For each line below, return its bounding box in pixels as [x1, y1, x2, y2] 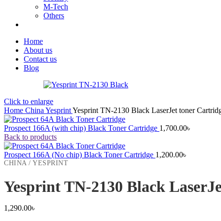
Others [43, 11, 64, 20]
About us [24, 46, 52, 54]
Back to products [4, 133, 57, 141]
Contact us [24, 55, 57, 63]
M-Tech [43, 2, 68, 11]
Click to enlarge [4, 97, 53, 106]
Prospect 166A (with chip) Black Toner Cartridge [4, 124, 159, 132]
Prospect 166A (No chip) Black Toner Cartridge [4, 150, 155, 159]
